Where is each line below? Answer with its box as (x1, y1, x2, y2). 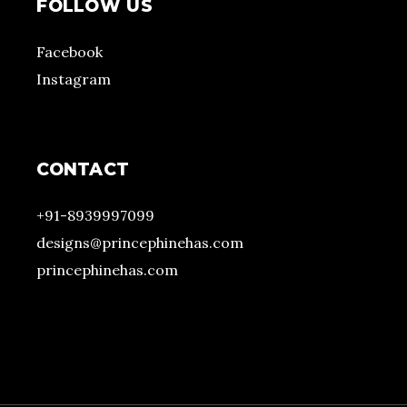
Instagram (36, 70, 112, 89)
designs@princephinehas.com (36, 233, 244, 253)
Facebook (36, 43, 104, 62)
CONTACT (36, 159, 130, 181)
